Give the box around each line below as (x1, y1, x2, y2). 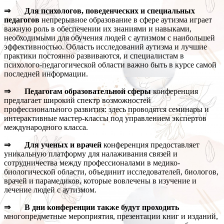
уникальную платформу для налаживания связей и (4, 149, 177, 158)
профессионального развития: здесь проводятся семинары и (4, 105, 209, 114)
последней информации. (4, 69, 88, 78)
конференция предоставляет (101, 140, 199, 149)
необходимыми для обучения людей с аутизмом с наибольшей (4, 33, 215, 42)
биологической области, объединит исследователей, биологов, (4, 167, 218, 176)
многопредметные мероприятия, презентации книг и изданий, (4, 212, 218, 221)
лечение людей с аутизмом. (4, 185, 96, 194)
